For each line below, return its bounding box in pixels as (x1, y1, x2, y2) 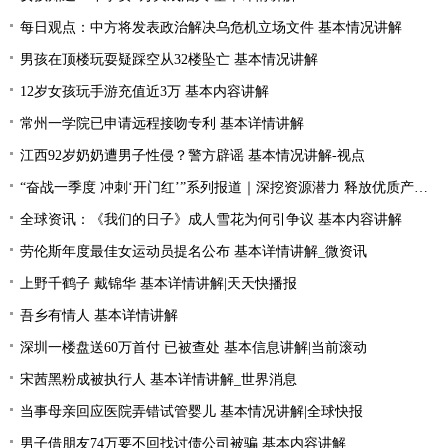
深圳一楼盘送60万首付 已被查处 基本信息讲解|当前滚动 (20, 340, 367, 355)
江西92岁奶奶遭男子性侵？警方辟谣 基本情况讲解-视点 (20, 148, 365, 163)
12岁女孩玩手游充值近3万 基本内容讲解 (20, 84, 269, 99)
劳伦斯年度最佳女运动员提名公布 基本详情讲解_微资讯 (20, 244, 367, 259)
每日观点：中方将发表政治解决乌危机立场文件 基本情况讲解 (20, 20, 402, 35)
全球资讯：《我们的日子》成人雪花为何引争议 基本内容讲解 (20, 212, 402, 227)
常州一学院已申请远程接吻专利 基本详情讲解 (20, 116, 304, 131)
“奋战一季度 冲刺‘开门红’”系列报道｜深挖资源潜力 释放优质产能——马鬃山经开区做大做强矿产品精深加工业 (20, 180, 414, 195)
